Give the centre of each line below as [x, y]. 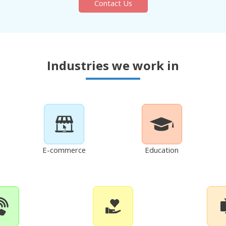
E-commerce [64, 150]
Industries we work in [113, 65]
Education [162, 150]
